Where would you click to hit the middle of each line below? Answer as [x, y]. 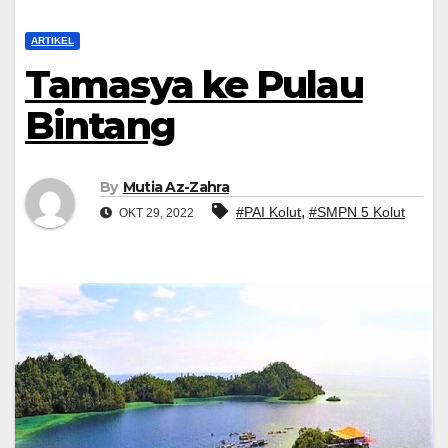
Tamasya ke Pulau [194, 84]
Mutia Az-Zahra [175, 187]
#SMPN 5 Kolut [357, 212]
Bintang [100, 125]
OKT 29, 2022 [155, 213]
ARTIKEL [52, 40]
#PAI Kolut [268, 212]
